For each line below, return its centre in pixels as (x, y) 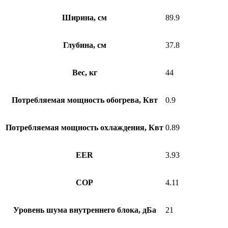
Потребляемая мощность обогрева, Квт (84, 100)
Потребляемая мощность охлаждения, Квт (84, 128)
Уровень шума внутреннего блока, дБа (84, 210)
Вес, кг (84, 73)
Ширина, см (84, 18)
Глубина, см (84, 45)
